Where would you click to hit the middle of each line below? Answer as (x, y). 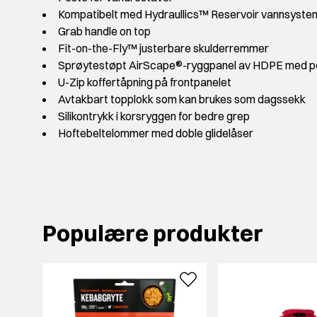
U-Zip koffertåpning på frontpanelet (145, 82)
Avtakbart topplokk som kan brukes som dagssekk (182, 99)
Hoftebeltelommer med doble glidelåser (156, 133)
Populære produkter (153, 234)
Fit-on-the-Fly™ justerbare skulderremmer (163, 48)
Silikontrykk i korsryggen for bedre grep (154, 116)
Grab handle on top (104, 31)
